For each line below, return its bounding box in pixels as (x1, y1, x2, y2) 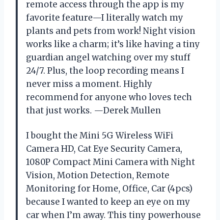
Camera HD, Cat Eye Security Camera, (26, 143, 182, 154)
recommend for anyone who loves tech (26, 91, 192, 103)
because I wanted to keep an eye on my (26, 196, 190, 207)
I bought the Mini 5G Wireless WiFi (26, 130, 173, 141)
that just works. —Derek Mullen (26, 105, 161, 116)
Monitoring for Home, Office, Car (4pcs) (26, 183, 192, 194)
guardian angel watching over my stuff (26, 52, 191, 63)
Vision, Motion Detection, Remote (26, 169, 169, 181)
